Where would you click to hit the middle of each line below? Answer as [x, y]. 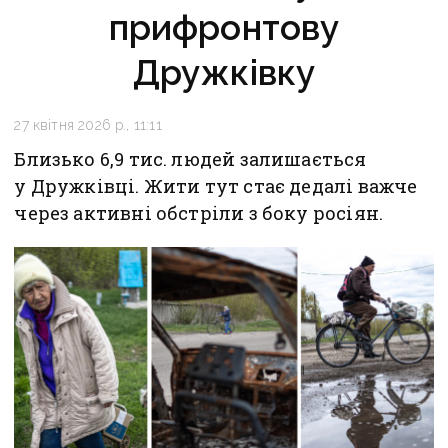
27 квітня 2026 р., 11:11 [88, 125]
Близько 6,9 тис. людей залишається [190, 159]
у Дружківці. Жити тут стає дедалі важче [216, 186]
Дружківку [224, 72]
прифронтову [224, 27]
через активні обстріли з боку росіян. [199, 213]
